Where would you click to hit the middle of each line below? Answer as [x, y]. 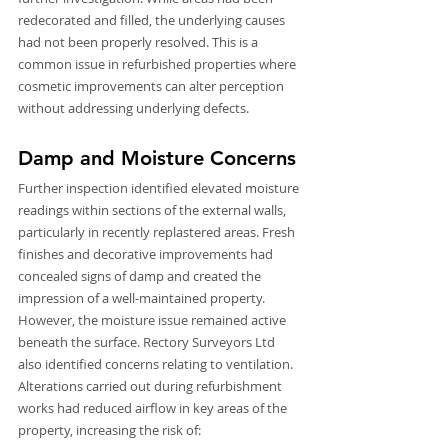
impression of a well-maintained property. [143, 298]
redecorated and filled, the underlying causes [153, 20]
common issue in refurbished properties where [158, 64]
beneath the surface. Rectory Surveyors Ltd [148, 342]
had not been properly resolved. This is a [139, 42]
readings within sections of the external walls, [153, 210]
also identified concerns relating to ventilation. [157, 364]
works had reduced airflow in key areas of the [154, 408]
